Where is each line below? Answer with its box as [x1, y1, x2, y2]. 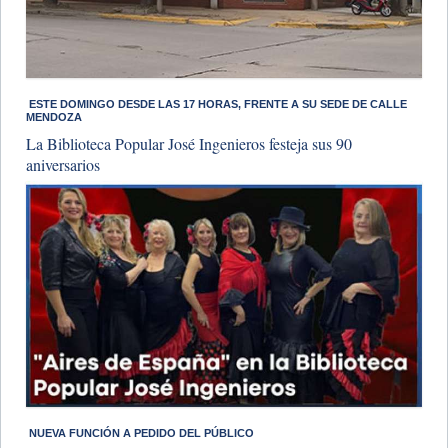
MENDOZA [26, 110, 82, 123]
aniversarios [26, 153, 100, 175]
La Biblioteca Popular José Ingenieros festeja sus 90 [26, 132, 352, 154]
